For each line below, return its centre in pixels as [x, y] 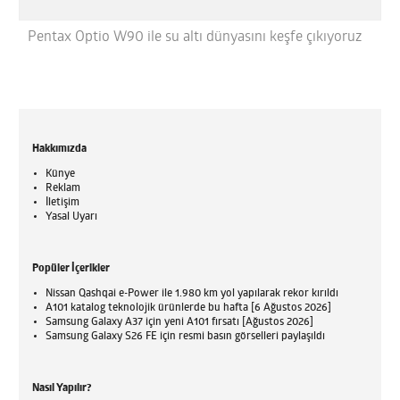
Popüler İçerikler [71, 269]
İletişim [63, 203]
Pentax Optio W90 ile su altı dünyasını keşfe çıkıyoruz [195, 38]
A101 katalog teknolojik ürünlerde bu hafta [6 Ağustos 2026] [189, 308]
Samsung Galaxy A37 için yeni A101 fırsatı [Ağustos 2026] [180, 323]
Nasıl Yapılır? [62, 389]
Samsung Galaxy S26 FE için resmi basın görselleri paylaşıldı [186, 337]
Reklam [63, 189]
